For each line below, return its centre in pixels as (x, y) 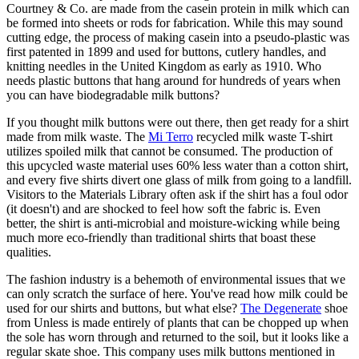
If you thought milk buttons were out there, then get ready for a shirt (177, 122)
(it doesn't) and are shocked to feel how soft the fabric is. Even (163, 208)
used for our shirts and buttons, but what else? (123, 308)
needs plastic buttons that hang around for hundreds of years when (173, 80)
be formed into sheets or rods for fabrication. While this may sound (175, 22)
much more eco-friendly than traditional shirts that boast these (161, 237)
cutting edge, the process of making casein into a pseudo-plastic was (178, 37)
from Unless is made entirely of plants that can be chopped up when (177, 322)
